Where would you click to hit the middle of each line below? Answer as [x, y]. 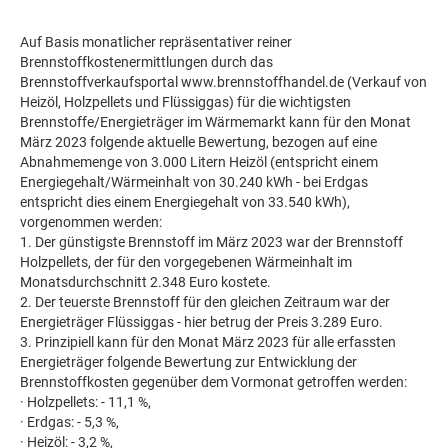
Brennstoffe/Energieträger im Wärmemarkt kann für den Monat [215, 122]
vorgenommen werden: [91, 222]
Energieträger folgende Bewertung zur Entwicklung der [188, 362]
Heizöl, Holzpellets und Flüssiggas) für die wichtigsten [185, 102]
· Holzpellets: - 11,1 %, [85, 402]
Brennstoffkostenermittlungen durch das [146, 62]
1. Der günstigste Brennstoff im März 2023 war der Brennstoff [211, 242]
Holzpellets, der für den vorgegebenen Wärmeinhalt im [186, 262]
